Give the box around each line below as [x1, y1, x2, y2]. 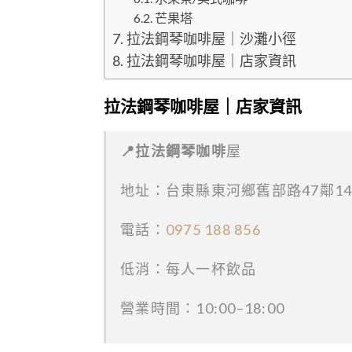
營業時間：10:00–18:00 [120, 299, 285, 317]
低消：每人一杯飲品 [120, 260, 257, 278]
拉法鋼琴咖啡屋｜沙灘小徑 [126, 29, 296, 47]
